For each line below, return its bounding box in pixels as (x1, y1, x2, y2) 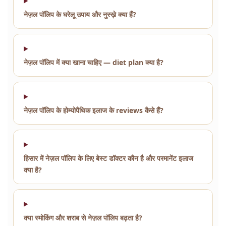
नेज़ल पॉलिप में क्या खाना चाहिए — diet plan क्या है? (24, 57, 163, 67)
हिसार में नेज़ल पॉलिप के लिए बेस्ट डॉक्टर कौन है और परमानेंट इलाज (24, 153, 193, 163)
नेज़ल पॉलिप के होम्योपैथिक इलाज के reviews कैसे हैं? (24, 105, 163, 115)
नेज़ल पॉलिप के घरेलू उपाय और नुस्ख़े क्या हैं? (24, 9, 136, 19)
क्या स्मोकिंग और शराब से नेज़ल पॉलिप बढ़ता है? (24, 212, 142, 222)
